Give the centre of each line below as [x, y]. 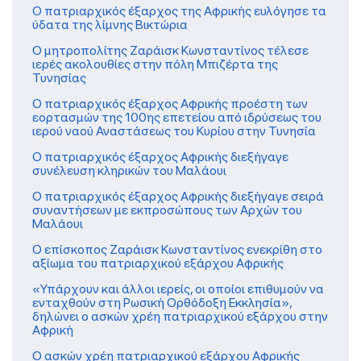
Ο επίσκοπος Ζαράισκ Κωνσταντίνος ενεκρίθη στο [177, 249]
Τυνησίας [59, 77]
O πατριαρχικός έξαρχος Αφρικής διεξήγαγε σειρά [178, 196]
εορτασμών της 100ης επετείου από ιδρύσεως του [177, 117]
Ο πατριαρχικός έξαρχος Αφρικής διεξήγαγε [160, 156]
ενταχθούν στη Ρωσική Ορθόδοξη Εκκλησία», [162, 302]
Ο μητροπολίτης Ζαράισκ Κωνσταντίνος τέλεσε [170, 50]
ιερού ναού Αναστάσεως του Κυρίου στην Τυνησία [174, 131]
